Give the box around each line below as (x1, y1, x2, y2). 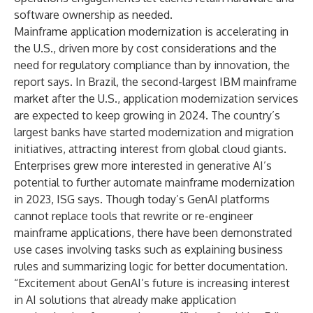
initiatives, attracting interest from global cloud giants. (14, 142, 286, 156)
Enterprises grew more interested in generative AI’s (14, 159, 272, 173)
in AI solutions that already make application (14, 293, 236, 307)
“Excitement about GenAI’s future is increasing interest (14, 276, 290, 290)
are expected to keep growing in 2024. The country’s (14, 108, 280, 122)
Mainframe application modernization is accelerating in (14, 24, 289, 38)
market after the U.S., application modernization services (14, 92, 298, 105)
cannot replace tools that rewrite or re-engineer (14, 209, 253, 223)
